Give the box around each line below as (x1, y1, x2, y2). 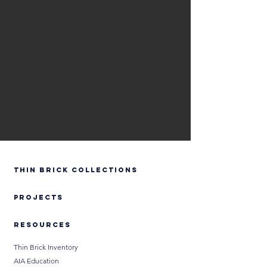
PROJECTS (14, 193, 63, 201)
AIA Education (14, 256, 59, 265)
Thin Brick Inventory (14, 243, 78, 252)
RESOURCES (14, 221, 71, 229)
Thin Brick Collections (14, 166, 138, 174)
